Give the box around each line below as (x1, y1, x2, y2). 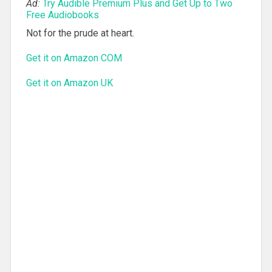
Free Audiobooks (25, 8, 99, 21)
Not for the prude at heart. (25, 27, 134, 39)
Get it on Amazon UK (25, 76, 113, 89)
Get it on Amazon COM (25, 52, 122, 64)
